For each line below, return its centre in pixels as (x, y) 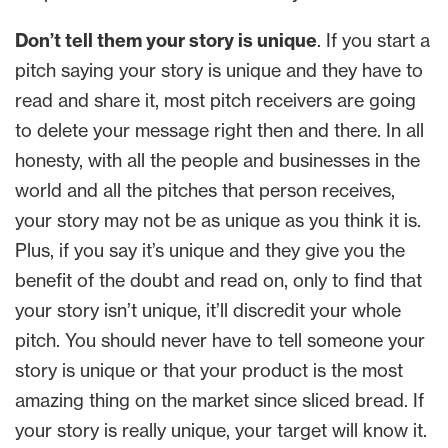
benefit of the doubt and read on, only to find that (218, 280)
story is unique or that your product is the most (209, 370)
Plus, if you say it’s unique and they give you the (210, 250)
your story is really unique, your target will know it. (221, 430)
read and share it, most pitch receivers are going (215, 100)
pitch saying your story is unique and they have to (219, 70)
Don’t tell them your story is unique (166, 40)
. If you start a (373, 40)
